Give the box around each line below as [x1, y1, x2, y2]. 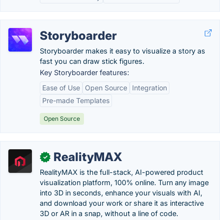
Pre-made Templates [42, 96, 110, 105]
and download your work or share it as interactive [40, 199, 204, 207]
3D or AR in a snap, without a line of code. [40, 209, 178, 218]
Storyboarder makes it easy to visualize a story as [40, 47, 205, 55]
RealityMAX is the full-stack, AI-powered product [40, 168, 203, 176]
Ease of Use [42, 83, 80, 92]
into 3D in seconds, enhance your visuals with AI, [40, 189, 202, 197]
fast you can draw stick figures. [40, 57, 144, 65]
